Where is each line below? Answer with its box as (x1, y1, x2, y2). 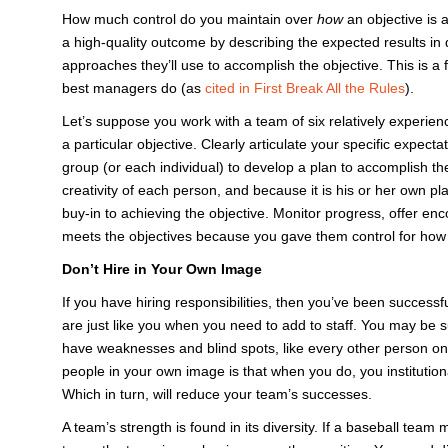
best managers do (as (62, 80, 205, 96)
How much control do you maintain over (62, 11, 317, 27)
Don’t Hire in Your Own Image (62, 261, 262, 277)
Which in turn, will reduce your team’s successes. (62, 386, 372, 402)
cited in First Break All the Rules (205, 80, 405, 96)
